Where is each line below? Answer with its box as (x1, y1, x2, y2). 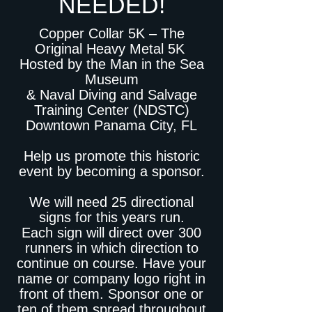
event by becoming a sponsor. (18, 164, 205, 179)
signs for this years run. (38, 210, 185, 225)
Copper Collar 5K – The (38, 26, 185, 41)
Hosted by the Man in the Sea (19, 56, 204, 72)
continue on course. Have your (17, 256, 206, 271)
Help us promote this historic (23, 148, 200, 164)
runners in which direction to (24, 240, 198, 256)
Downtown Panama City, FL (26, 118, 197, 133)
